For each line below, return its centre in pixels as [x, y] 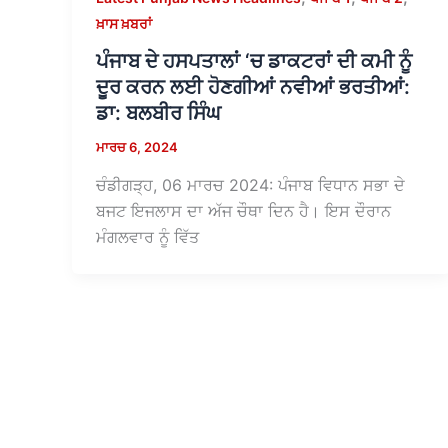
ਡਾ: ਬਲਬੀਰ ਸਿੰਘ [158, 113]
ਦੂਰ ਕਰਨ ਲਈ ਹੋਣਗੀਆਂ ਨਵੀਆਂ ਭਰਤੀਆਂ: [253, 87]
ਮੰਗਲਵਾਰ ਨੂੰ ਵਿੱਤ [147, 236]
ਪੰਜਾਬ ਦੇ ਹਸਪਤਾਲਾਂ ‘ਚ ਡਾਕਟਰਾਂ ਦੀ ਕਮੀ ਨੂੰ [254, 61]
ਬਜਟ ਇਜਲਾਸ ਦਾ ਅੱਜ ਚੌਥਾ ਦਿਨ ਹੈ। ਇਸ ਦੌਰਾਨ [243, 210]
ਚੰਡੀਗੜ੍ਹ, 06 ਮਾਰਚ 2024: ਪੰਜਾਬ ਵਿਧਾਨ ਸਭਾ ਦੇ [250, 184]
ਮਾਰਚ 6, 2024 [137, 147]
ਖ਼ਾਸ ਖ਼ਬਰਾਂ [124, 23]
